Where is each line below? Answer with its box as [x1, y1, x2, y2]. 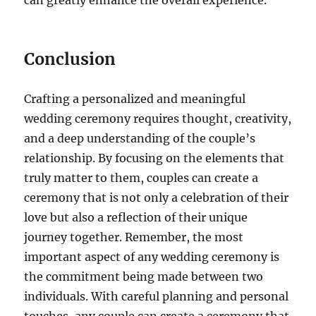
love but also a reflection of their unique [24, 210, 248, 225]
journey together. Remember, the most [24, 230, 244, 245]
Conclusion [24, 49, 116, 70]
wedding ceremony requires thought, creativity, [24, 111, 292, 126]
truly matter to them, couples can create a [24, 171, 259, 186]
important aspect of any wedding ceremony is [24, 250, 280, 265]
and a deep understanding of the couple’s [24, 131, 256, 146]
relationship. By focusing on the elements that [24, 151, 285, 166]
